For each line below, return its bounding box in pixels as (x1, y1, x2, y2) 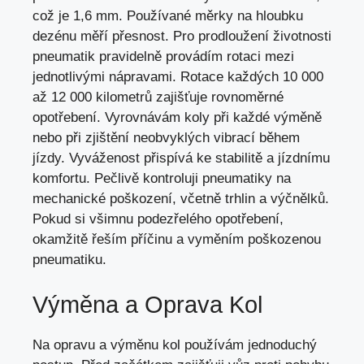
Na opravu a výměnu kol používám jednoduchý (32, 336, 317, 353)
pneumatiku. (32, 252, 106, 268)
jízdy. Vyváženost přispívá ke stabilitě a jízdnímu (32, 150, 330, 167)
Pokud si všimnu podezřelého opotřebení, (32, 211, 284, 227)
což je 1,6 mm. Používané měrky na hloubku (32, 8, 303, 24)
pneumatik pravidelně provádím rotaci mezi (32, 49, 294, 65)
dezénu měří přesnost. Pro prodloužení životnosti (32, 28, 331, 45)
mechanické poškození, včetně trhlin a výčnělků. (32, 191, 329, 207)
